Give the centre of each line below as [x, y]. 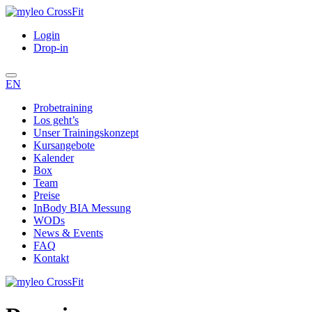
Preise [47, 195]
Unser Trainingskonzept [86, 133]
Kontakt [51, 258]
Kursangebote [64, 145]
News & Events [68, 233]
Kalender [54, 158]
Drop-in [51, 48]
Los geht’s [56, 120]
